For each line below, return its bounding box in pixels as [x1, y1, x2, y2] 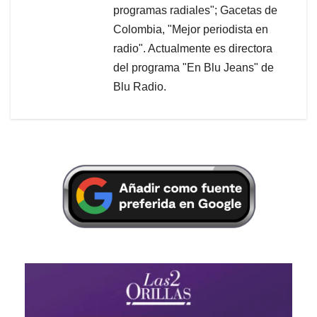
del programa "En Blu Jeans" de [113, 61, 274, 74]
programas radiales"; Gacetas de [113, 4, 277, 16]
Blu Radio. [113, 80, 166, 93]
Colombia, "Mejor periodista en [113, 23, 268, 35]
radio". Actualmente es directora [113, 42, 272, 54]
